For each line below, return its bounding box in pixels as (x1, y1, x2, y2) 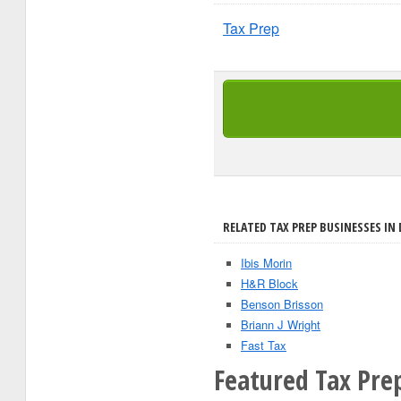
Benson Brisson (241, 295, 323, 312)
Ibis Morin (241, 254, 292, 271)
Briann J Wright (241, 316, 320, 333)
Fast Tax (241, 337, 286, 354)
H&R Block (241, 275, 298, 292)
